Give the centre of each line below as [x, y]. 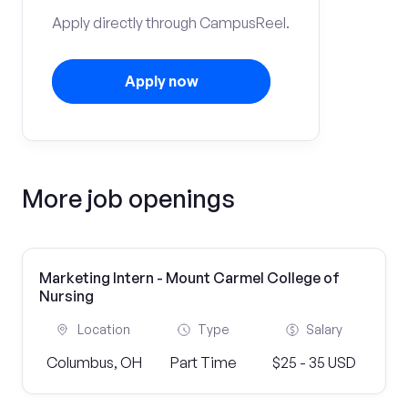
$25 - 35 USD [314, 362]
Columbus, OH [94, 362]
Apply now [161, 81]
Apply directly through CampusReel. [171, 23]
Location [104, 329]
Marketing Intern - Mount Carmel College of [189, 278]
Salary [324, 329]
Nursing [66, 296]
